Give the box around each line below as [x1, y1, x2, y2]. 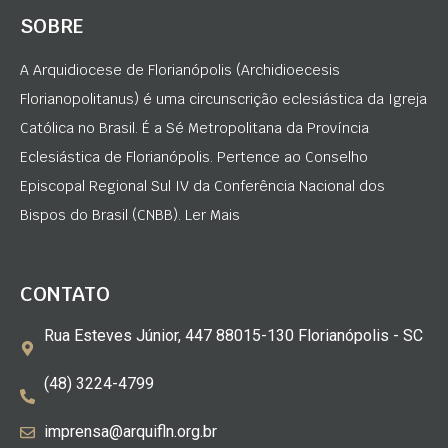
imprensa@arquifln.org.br [43, 422, 217, 442]
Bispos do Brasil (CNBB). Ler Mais [20, 205, 240, 224]
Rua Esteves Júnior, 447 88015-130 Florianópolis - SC [43, 326, 423, 346]
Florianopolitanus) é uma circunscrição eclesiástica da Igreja [20, 89, 427, 108]
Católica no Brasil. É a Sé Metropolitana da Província [20, 118, 369, 137]
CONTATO [20, 281, 110, 308]
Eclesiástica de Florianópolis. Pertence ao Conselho [20, 147, 368, 166]
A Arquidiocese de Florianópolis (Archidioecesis [20, 60, 340, 79]
